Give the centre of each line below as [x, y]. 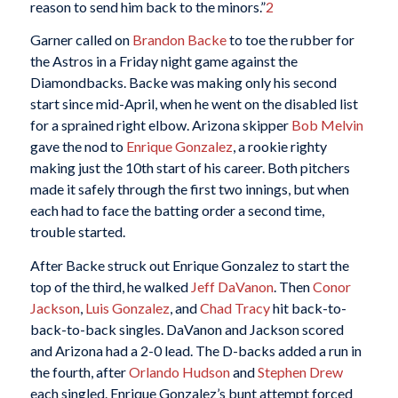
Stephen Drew [300, 372]
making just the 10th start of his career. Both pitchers [190, 168]
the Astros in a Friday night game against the [163, 61]
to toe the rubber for [290, 40]
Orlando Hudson [179, 372]
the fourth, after [79, 372]
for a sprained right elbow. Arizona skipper [160, 125]
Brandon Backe [179, 40]
